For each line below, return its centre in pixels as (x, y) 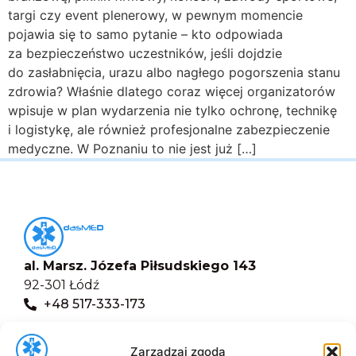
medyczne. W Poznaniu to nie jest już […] (132, 148)
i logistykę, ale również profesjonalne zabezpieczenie (169, 129)
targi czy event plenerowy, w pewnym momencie (155, 15)
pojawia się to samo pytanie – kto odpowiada (145, 34)
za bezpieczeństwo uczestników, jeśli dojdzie (145, 53)
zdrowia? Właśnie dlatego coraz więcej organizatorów (172, 91)
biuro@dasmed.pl (101, 331)
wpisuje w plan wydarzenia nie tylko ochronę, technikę (172, 110)
